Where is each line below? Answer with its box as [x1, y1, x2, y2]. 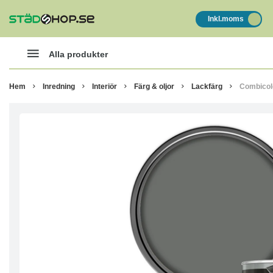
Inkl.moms [207, 15, 244, 23]
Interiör [92, 82, 117, 91]
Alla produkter [49, 49, 108, 59]
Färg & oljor [134, 82, 174, 91]
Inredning [43, 82, 75, 91]
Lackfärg [191, 82, 222, 91]
